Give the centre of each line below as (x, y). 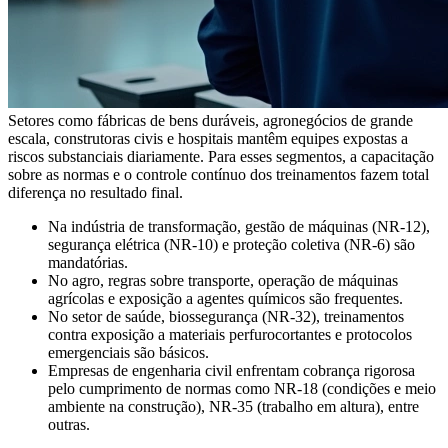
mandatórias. (88, 262)
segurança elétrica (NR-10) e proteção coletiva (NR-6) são (231, 244)
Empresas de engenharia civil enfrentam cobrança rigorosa (231, 370)
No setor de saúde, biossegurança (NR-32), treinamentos (226, 316)
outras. (69, 424)
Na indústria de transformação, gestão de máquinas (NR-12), (239, 226)
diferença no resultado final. (95, 192)
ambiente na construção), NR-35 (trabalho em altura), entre (233, 406)
